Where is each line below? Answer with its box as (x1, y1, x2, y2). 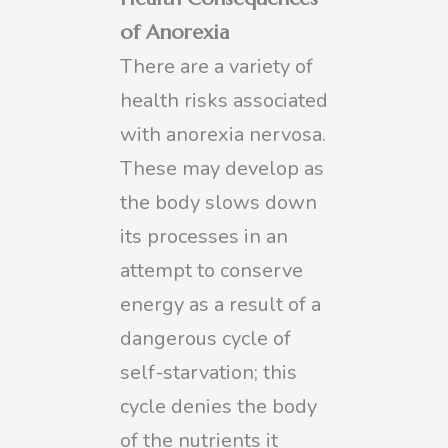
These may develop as (120, 154, 324, 182)
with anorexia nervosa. (120, 120, 326, 148)
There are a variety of (120, 52, 313, 80)
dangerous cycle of (120, 324, 291, 352)
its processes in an (120, 222, 288, 250)
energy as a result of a (120, 290, 321, 318)
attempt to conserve (120, 256, 303, 284)
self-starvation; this (120, 358, 297, 386)
